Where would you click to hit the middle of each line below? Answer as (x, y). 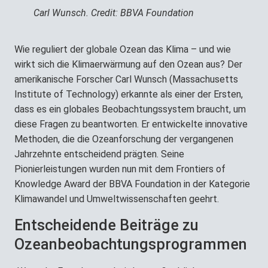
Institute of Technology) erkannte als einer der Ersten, (129, 94)
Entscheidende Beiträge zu (106, 225)
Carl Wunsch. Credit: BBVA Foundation (114, 13)
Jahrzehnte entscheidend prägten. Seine (99, 154)
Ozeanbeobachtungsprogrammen (131, 244)
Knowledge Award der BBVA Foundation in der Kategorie (132, 184)
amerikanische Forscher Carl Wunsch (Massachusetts (126, 79)
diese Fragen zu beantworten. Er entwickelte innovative (131, 124)
